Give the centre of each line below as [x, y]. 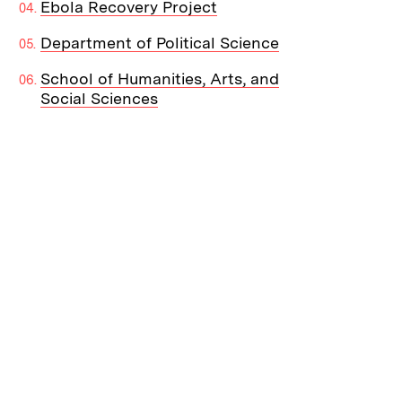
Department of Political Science [160, 43]
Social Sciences [100, 99]
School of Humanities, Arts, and [160, 79]
